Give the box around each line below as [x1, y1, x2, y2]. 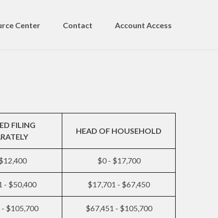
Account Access [115, 20, 172, 30]
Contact [63, 20, 92, 30]
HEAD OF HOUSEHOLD [76, 126, 162, 135]
